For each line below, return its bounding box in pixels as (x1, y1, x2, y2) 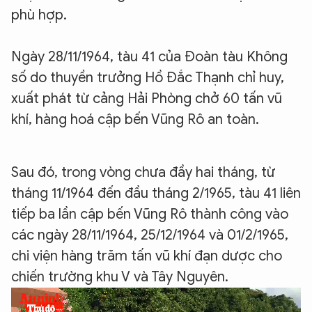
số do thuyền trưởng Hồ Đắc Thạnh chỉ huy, (11, 68, 284, 86)
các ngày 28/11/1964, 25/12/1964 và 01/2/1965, (11, 226, 288, 244)
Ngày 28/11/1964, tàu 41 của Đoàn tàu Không (11, 47, 288, 65)
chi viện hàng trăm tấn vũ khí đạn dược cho (11, 247, 282, 265)
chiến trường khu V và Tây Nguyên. (11, 267, 228, 286)
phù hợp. (11, 6, 67, 24)
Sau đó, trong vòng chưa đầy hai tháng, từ (11, 163, 275, 181)
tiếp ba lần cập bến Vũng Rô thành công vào (11, 205, 288, 223)
